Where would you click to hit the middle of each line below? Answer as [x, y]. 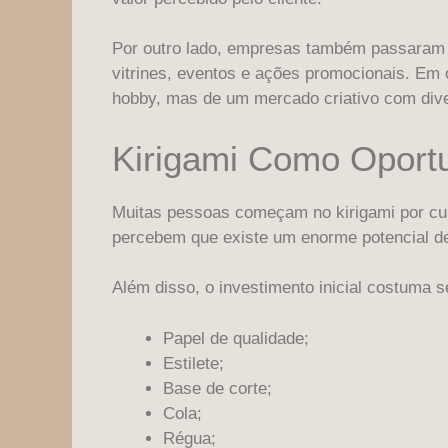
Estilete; [193, 363]
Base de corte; [217, 388]
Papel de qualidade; [236, 338]
